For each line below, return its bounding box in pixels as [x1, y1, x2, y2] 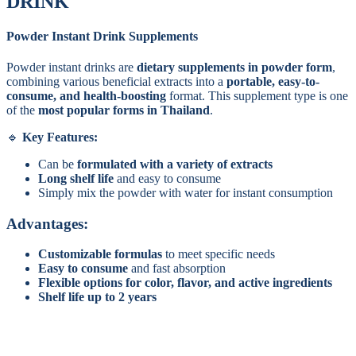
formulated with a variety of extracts [77, 157, 273, 172]
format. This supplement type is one [166, 89, 348, 103]
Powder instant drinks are [6, 60, 137, 75]
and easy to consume [114, 172, 221, 186]
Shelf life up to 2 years [38, 290, 157, 304]
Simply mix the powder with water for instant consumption [38, 186, 333, 200]
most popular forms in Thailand [38, 103, 210, 118]
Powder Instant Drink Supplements [6, 29, 198, 43]
